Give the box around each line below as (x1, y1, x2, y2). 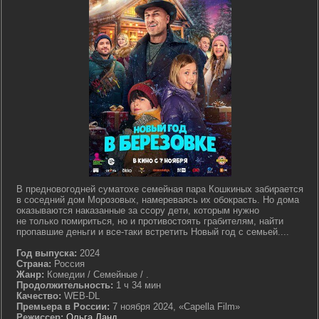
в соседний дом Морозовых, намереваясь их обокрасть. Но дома (16, 194, 299, 205)
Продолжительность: (16, 280, 113, 291)
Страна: (16, 258, 51, 269)
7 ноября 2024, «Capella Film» (110, 301, 240, 312)
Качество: (16, 291, 61, 301)
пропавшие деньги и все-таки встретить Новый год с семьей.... (16, 226, 289, 237)
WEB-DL (61, 291, 100, 301)
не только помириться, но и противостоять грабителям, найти (16, 216, 283, 226)
